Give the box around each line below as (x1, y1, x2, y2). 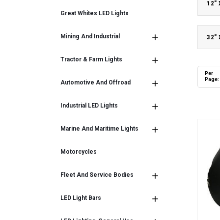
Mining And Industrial (60, 33, 120, 40)
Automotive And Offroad (60, 79, 131, 86)
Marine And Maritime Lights (60, 125, 139, 133)
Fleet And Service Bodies (60, 171, 134, 179)
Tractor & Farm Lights (60, 56, 123, 63)
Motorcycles (60, 148, 97, 156)
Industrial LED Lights (60, 102, 118, 110)
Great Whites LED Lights (60, 10, 129, 17)
